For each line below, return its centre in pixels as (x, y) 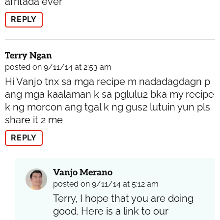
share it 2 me (34, 120)
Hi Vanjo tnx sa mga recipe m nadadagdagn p (108, 81)
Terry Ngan (28, 55)
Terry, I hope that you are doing (123, 198)
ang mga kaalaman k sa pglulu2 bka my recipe (110, 94)
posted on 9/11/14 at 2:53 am (58, 67)
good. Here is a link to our (111, 211)
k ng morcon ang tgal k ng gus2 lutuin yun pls (108, 107)
